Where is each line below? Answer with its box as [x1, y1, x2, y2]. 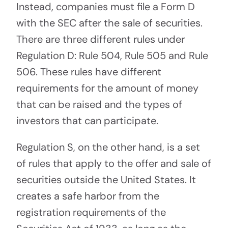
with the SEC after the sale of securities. [16, 16, 203, 30]
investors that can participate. [16, 114, 158, 127]
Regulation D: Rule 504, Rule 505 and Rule [16, 49, 208, 62]
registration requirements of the [16, 206, 166, 219]
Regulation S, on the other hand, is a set [16, 140, 200, 154]
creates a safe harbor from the [16, 189, 159, 203]
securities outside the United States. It [16, 173, 196, 186]
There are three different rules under [16, 33, 185, 46]
